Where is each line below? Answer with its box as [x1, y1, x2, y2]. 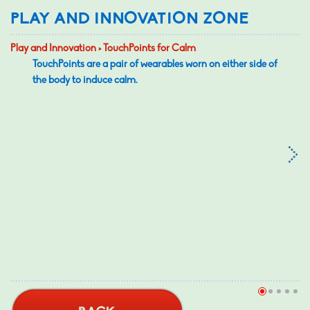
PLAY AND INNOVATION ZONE [10, 11, 248, 28]
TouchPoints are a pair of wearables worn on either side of [33, 60, 277, 70]
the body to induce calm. [33, 75, 138, 86]
